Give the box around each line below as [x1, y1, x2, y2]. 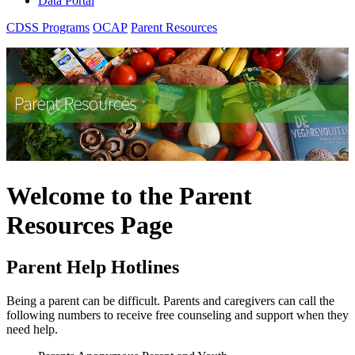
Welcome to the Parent [6, 181, 252, 210]
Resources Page [6, 210, 173, 239]
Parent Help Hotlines [6, 256, 179, 277]
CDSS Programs [6, 21, 90, 34]
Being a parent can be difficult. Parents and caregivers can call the [6, 293, 334, 307]
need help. [6, 322, 58, 336]
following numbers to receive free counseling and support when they [6, 307, 349, 322]
